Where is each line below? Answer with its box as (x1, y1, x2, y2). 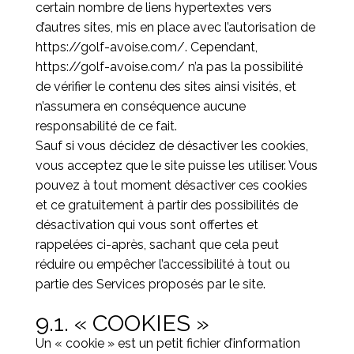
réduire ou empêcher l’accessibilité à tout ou (35, 257, 290, 272)
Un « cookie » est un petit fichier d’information (35, 336, 300, 351)
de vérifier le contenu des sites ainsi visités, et (35, 79, 296, 94)
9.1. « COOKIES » (35, 310, 209, 337)
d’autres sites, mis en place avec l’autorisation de (35, 20, 315, 35)
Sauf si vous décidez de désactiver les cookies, (35, 138, 308, 153)
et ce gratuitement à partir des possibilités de (35, 198, 298, 213)
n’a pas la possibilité (184, 59, 303, 74)
